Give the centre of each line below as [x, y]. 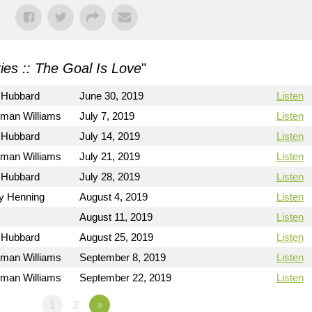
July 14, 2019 [110, 136]
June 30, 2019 [111, 96]
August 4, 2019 [114, 197]
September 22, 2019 [125, 278]
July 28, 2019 [110, 177]
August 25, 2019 [116, 237]
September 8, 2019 [123, 257]
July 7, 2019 [107, 116]
